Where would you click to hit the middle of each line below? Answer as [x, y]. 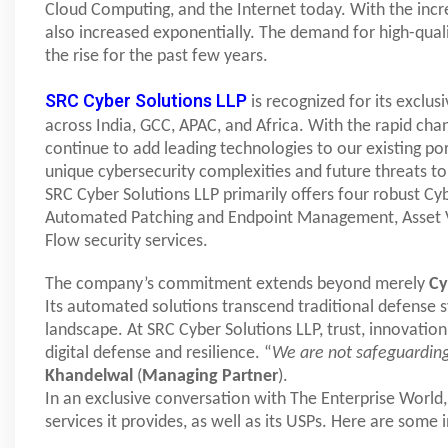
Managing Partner [210, 377]
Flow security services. [128, 242]
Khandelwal [89, 377]
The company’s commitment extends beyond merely [237, 285]
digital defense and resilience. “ [158, 354]
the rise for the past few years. [156, 57]
